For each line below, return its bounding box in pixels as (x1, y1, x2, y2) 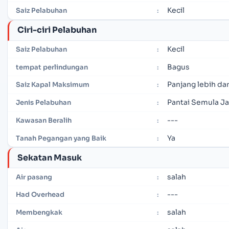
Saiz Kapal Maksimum (16, 80, 89, 89)
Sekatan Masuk (17, 152, 82, 163)
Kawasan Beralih (16, 116, 72, 125)
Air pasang (16, 172, 52, 181)
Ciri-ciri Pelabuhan (17, 25, 97, 35)
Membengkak (16, 208, 62, 217)
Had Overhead (16, 190, 64, 199)
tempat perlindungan (16, 62, 88, 72)
